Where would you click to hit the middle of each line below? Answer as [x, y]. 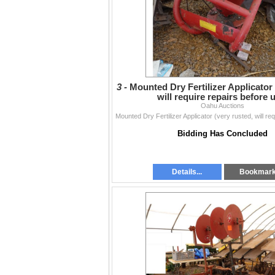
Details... [187, 172]
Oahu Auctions [223, 105]
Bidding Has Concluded [223, 133]
